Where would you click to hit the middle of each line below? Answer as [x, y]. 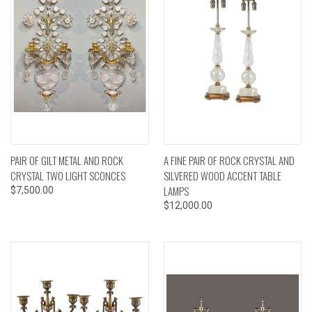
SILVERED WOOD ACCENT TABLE [222, 175]
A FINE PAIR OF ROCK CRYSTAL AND [229, 160]
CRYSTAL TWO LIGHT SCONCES [68, 175]
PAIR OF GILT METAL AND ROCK [67, 160]
